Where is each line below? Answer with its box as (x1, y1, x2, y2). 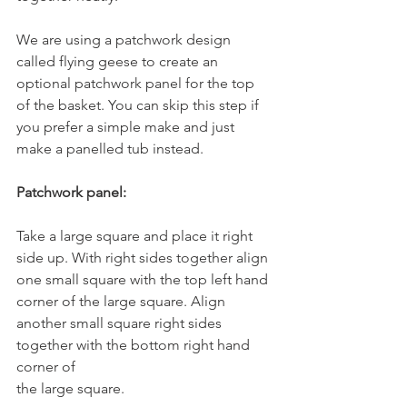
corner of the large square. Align (16, 292, 225, 310)
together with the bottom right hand (16, 335, 253, 353)
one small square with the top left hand (16, 270, 272, 288)
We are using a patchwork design (16, 30, 234, 48)
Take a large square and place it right (16, 226, 256, 244)
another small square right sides (16, 313, 225, 332)
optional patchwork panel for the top (16, 74, 258, 92)
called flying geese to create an (16, 52, 222, 70)
